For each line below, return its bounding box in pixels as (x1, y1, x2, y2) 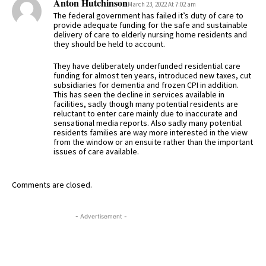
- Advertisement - (75, 213, 127, 220)
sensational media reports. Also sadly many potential (53, 118, 242, 129)
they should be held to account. (53, 39, 165, 50)
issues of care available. (53, 146, 139, 157)
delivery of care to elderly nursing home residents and (53, 29, 247, 40)
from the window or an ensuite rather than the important (53, 137, 253, 148)
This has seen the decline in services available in (53, 89, 224, 100)
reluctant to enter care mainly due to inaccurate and (53, 108, 237, 119)
